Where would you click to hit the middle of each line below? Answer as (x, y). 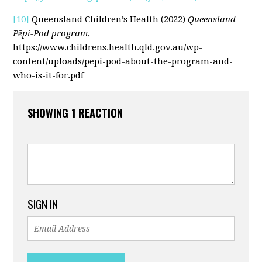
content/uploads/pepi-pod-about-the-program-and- (123, 62)
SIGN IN (43, 204)
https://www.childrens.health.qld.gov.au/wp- (108, 48)
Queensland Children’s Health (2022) (109, 20)
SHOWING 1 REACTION (75, 113)
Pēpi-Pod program (51, 34)
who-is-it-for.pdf (49, 76)
